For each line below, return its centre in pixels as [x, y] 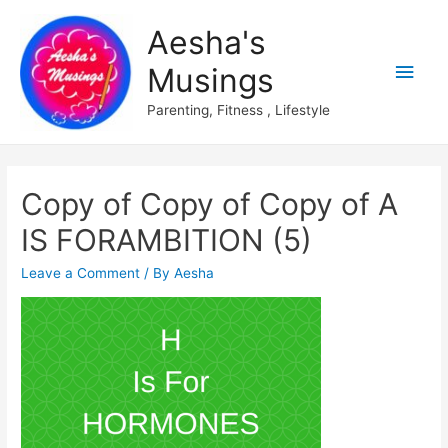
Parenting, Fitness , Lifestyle [238, 110]
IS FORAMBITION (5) [167, 240]
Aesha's [206, 43]
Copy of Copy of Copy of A [210, 204]
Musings [210, 81]
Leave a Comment [81, 273]
